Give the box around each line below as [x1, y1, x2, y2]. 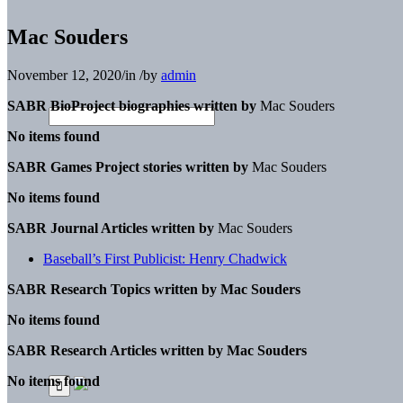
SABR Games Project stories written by [7, 158, 248, 175]
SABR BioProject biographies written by [7, 97, 260, 113]
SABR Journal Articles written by [7, 219, 214, 236]
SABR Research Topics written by [7, 281, 217, 297]
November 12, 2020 [7, 67, 121, 83]
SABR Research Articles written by [7, 342, 223, 358]
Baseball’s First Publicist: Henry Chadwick [43, 250, 287, 266]
